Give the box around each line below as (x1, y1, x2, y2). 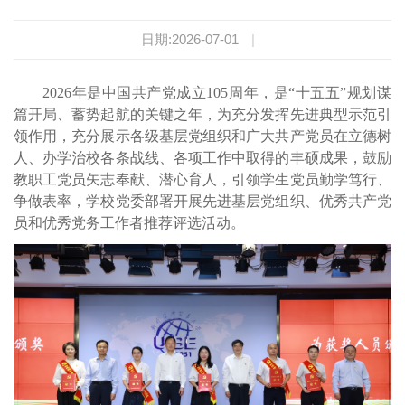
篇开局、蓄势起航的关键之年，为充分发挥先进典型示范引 (14, 107, 391, 123)
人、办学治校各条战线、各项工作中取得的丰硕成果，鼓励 (14, 150, 391, 166)
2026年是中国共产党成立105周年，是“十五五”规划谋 (42, 85, 391, 101)
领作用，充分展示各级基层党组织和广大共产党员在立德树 (14, 128, 391, 145)
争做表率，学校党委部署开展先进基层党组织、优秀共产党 (14, 193, 391, 210)
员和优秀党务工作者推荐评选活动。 (14, 215, 245, 231)
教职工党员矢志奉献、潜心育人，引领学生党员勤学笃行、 (14, 172, 391, 188)
